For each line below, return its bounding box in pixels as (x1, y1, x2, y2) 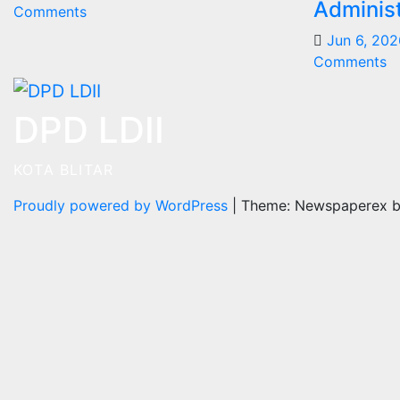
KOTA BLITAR (13, 161, 114, 179)
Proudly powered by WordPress (13, 196, 232, 215)
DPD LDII (13, 108, 164, 153)
